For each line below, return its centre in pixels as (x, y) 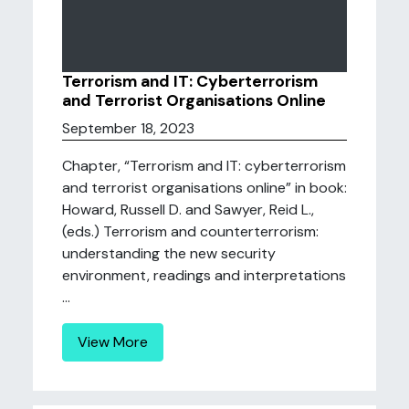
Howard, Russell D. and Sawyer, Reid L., (188, 210)
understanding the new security (169, 253)
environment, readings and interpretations (204, 275)
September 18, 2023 (128, 128)
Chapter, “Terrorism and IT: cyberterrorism (204, 166)
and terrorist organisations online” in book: (204, 188)
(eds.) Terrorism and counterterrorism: (190, 231)
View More (113, 342)
